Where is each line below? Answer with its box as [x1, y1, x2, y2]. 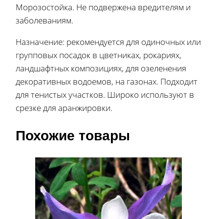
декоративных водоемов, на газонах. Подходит [16, 75, 197, 87]
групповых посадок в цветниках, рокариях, [16, 49, 181, 61]
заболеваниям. [16, 14, 73, 26]
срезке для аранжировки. [16, 102, 112, 113]
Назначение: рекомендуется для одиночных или [16, 36, 201, 47]
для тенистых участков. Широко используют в [16, 88, 194, 100]
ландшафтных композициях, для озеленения [16, 62, 186, 74]
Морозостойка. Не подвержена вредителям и [16, 1, 191, 13]
